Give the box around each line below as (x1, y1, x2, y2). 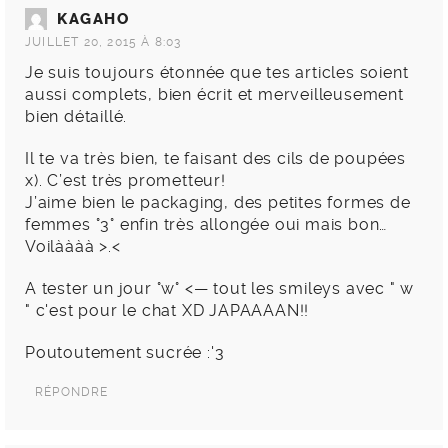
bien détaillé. (25, 107, 128, 127)
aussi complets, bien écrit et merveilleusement (25, 85, 404, 105)
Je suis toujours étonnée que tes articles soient (25, 63, 409, 83)
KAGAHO (57, 10, 130, 29)
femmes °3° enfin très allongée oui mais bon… (25, 215, 388, 235)
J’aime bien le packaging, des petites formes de (25, 193, 411, 213)
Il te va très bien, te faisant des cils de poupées (25, 149, 406, 169)
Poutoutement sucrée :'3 (25, 343, 225, 363)
